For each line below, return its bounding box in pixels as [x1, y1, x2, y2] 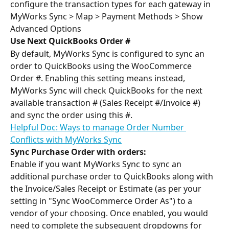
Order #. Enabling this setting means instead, [10, 72, 187, 84]
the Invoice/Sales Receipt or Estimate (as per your [10, 183, 203, 195]
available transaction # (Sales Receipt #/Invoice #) [10, 97, 202, 108]
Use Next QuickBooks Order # [10, 35, 132, 47]
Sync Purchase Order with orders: [10, 146, 146, 157]
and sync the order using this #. [10, 109, 132, 121]
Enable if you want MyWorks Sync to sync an [10, 158, 184, 170]
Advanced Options [10, 23, 81, 35]
